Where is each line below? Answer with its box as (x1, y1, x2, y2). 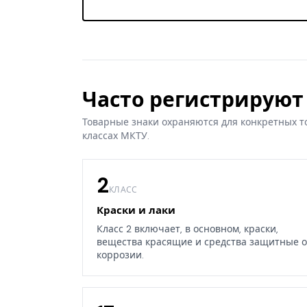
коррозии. (97, 249, 144, 262)
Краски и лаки (97, 204, 175, 218)
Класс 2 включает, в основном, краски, (97, 223, 278, 236)
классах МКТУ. (82, 130, 149, 143)
